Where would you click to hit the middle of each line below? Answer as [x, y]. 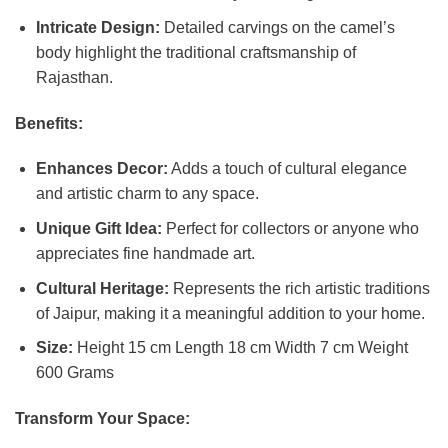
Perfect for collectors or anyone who [290, 229]
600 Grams [74, 373]
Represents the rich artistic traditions [299, 288]
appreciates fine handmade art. [145, 254]
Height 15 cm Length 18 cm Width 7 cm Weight [240, 348]
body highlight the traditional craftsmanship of [195, 52]
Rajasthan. [74, 77]
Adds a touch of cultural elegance [287, 169]
